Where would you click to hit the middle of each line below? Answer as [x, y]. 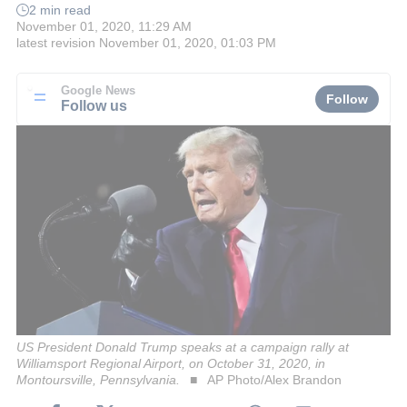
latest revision [56, 43]
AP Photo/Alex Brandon [274, 379]
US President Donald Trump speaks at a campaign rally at [183, 347]
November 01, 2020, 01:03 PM [188, 43]
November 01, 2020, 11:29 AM [104, 27]
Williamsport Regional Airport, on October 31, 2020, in [171, 363]
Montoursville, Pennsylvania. [98, 379]
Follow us [94, 105]
